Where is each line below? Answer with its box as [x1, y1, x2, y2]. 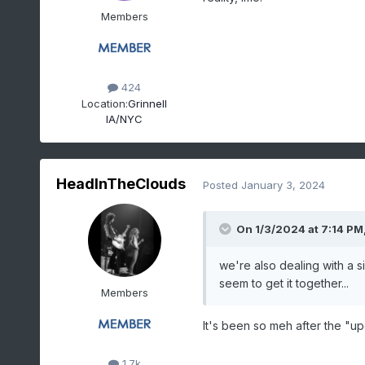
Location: [81, 96, 129, 110]
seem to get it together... [218, 276, 349, 291]
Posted [202, 178, 241, 191]
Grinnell [128, 96, 168, 110]
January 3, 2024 [240, 178, 325, 191]
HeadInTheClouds [56, 175, 187, 193]
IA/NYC [106, 112, 143, 125]
